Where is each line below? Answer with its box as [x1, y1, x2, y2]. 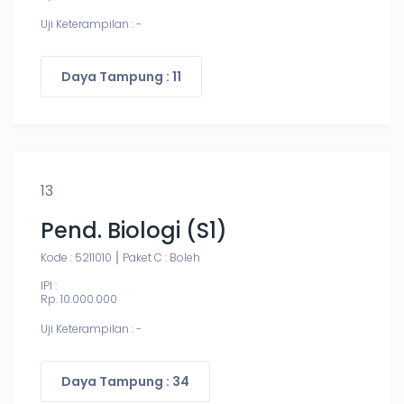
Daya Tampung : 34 [61, 372, 189, 390]
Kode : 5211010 [41, 250, 112, 265]
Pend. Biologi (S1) [41, 216, 227, 245]
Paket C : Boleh [123, 250, 200, 265]
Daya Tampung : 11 [61, 68, 181, 86]
